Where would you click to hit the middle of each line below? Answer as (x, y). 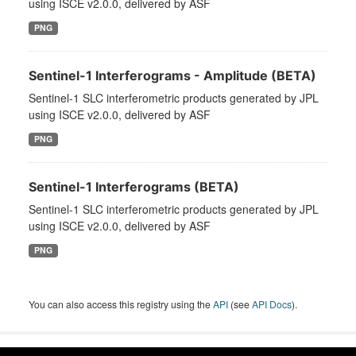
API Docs (272, 304)
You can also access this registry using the (121, 304)
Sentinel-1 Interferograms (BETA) (134, 187)
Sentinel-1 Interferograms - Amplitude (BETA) (172, 76)
